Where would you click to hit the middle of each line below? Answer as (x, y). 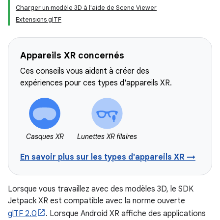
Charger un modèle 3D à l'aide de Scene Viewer (86, 8)
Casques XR (45, 137)
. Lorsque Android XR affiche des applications (126, 214)
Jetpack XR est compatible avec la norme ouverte (96, 201)
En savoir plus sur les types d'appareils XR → (108, 157)
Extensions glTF (39, 19)
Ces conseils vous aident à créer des (85, 71)
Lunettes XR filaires (107, 137)
